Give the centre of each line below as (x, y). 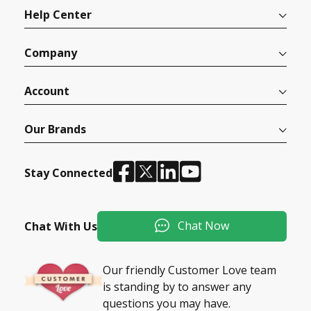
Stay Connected (68, 173)
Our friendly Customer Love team (190, 270)
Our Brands (55, 129)
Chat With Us (61, 227)
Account (47, 91)
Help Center (58, 15)
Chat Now (202, 225)
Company (51, 53)
